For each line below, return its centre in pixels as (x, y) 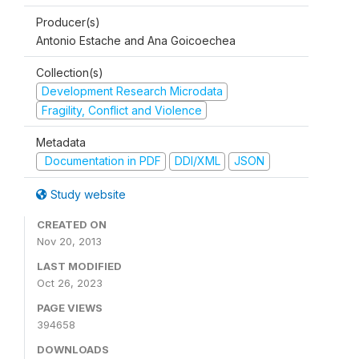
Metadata (61, 142)
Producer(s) (68, 22)
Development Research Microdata (132, 91)
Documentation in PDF (101, 161)
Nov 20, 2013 (69, 241)
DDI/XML (197, 161)
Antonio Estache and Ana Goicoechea (136, 40)
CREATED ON (72, 224)
